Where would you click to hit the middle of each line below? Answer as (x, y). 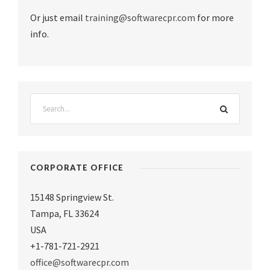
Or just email (58, 18)
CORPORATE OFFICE (77, 168)
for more (215, 18)
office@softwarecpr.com (80, 262)
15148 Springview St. (72, 197)
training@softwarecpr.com (140, 18)
